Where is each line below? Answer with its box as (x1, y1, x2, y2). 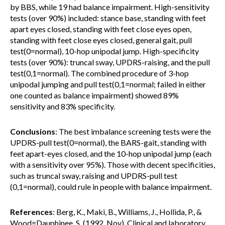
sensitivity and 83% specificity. (10, 101, 115, 111)
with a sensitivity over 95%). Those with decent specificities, (10, 160, 215, 169)
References (10, 207, 53, 216)
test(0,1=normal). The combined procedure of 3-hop (10, 68, 189, 78)
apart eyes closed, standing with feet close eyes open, (10, 24, 191, 34)
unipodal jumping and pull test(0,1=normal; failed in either (10, 79, 206, 89)
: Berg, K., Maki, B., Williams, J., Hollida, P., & (53, 207, 202, 216)
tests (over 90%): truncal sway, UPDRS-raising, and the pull (10, 57, 210, 67)
